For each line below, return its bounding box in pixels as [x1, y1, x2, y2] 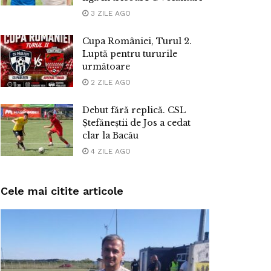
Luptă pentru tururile [82, 48, 177, 60]
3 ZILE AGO [88, 9, 131, 18]
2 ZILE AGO [88, 78, 131, 87]
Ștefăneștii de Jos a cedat [82, 117, 191, 129]
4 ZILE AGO [88, 147, 131, 156]
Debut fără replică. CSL [82, 105, 186, 116]
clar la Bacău [82, 130, 139, 142]
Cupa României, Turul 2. [82, 36, 192, 47]
